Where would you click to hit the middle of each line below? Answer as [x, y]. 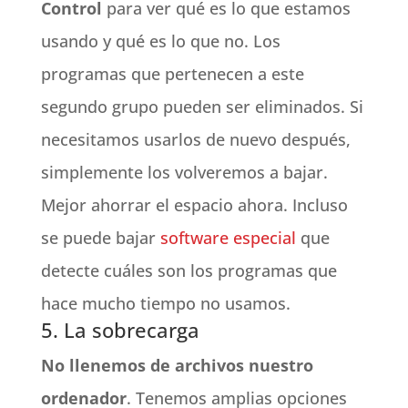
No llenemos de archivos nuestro [177, 365]
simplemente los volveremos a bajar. [184, 172]
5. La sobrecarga [120, 330]
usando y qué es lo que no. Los [160, 41]
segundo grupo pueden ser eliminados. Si [202, 107]
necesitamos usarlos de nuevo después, [195, 139]
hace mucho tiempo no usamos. [165, 303]
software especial [228, 238]
